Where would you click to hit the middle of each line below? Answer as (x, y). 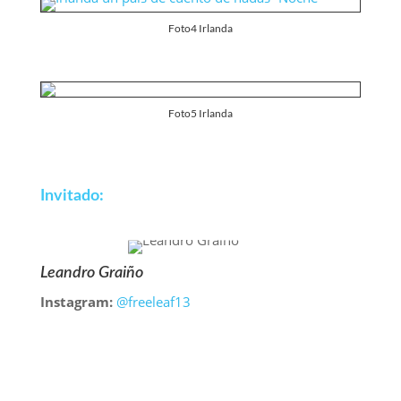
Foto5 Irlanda (200, 113)
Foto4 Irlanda (200, 29)
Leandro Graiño (91, 273)
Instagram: (78, 301)
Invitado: (72, 196)
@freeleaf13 (153, 301)
